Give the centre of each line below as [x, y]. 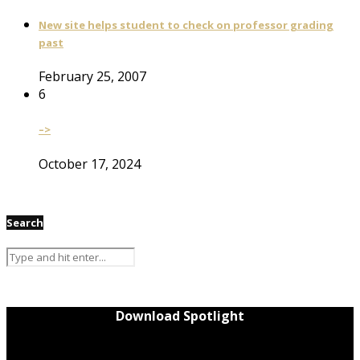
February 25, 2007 [92, 77]
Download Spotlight [180, 315]
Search [25, 222]
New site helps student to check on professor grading [186, 25]
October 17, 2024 [90, 164]
